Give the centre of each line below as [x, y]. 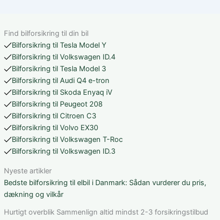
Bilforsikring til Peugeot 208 [57, 104]
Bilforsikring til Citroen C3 [54, 116]
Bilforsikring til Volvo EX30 [55, 128]
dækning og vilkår [34, 195]
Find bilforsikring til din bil [46, 34]
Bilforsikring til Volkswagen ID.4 [64, 57]
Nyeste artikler [28, 171]
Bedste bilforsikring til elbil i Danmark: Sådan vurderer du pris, [105, 183]
